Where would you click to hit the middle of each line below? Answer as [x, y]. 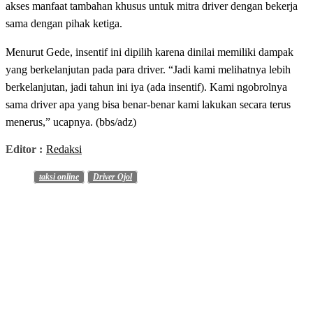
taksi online [59, 177]
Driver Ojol [112, 177]
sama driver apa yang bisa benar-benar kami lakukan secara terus [148, 105]
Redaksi [64, 150]
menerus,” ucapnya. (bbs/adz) [71, 122]
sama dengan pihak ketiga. [64, 24]
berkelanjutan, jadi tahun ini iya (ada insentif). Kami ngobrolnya [146, 87]
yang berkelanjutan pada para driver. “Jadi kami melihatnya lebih [148, 70]
